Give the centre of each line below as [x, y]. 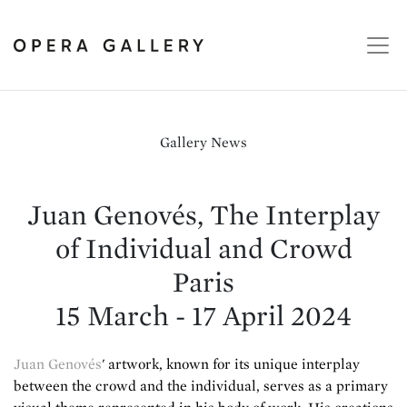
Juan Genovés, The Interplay [203, 214]
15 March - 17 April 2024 [203, 315]
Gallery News [203, 142]
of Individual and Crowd [203, 248]
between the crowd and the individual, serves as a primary [201, 386]
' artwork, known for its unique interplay [231, 364]
